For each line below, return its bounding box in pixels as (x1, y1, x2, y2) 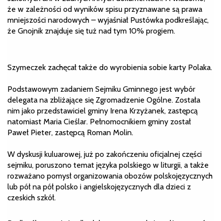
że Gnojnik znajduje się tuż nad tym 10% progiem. (7, 26, 175, 36)
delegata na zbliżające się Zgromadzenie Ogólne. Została (7, 95, 200, 105)
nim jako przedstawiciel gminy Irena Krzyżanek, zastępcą (7, 106, 198, 115)
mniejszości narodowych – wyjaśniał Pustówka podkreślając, (7, 15, 209, 25)
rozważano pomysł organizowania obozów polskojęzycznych (7, 171, 213, 181)
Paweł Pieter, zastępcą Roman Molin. (7, 127, 133, 137)
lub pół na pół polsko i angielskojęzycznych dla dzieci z (7, 182, 191, 191)
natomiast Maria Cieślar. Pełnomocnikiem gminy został (7, 116, 191, 126)
